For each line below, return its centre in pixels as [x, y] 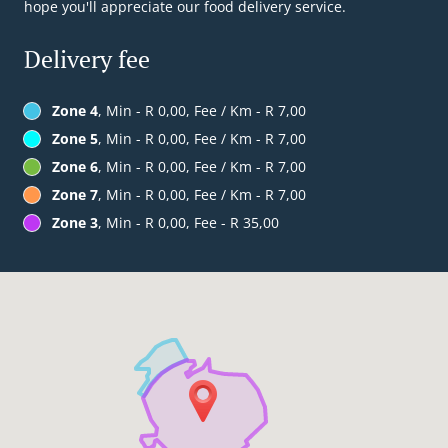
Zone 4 [75, 111]
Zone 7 [75, 195]
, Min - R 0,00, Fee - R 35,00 [188, 223]
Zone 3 [75, 223]
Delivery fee [87, 59]
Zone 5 [75, 139]
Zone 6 [75, 167]
